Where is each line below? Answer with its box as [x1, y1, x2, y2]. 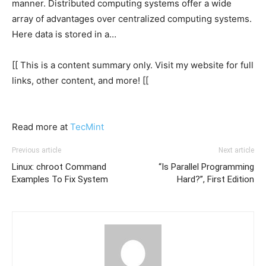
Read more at [12, 121, 70, 132]
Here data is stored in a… [12, 28, 116, 40]
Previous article [12, 146, 61, 154]
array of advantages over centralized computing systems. [12, 13, 252, 24]
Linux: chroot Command [12, 161, 106, 172]
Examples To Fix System [12, 174, 108, 185]
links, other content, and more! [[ [12, 75, 148, 86]
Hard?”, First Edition [177, 174, 254, 185]
